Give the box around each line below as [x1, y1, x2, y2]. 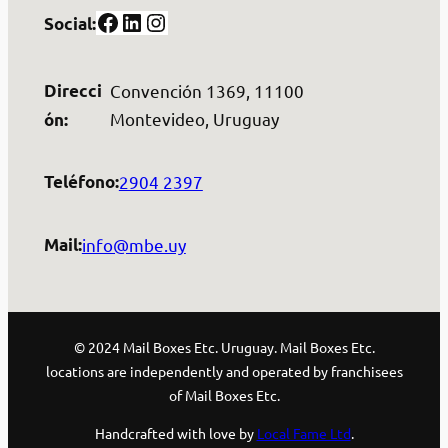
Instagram [142, 6, 164, 36]
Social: [43, 12, 96, 34]
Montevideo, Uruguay [109, 107, 279, 129]
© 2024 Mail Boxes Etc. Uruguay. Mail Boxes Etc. [73, 338, 375, 357]
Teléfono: [43, 171, 119, 193]
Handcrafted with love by [94, 424, 257, 443]
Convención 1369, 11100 [109, 79, 304, 101]
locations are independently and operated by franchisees [45, 362, 403, 381]
